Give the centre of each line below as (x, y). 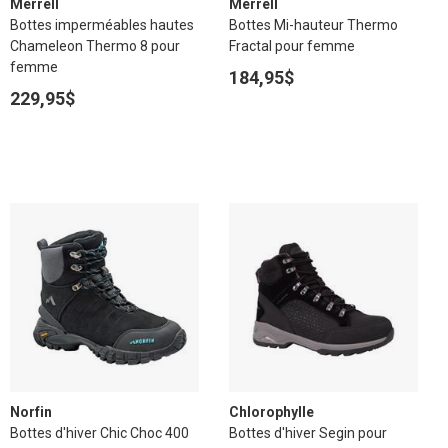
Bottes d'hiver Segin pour (308, 433)
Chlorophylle (271, 412)
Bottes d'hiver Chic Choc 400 (99, 433)
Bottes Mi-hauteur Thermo (313, 25)
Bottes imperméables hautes (102, 25)
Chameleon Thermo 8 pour (95, 46)
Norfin (31, 412)
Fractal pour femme (292, 46)
